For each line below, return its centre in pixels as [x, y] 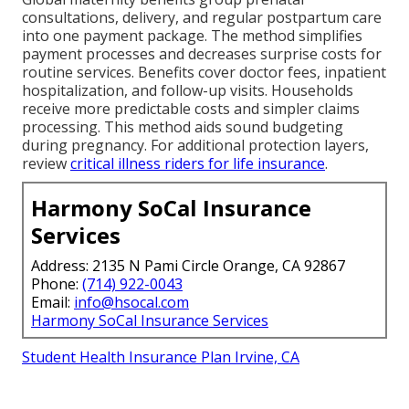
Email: [52, 302]
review [46, 163]
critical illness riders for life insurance [198, 163]
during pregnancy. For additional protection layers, [195, 145]
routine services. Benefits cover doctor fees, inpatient [204, 72]
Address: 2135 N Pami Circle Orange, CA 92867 [188, 265]
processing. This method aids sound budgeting [183, 126]
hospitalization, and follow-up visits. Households [188, 90]
